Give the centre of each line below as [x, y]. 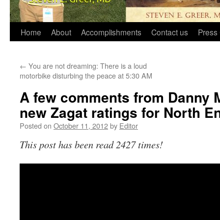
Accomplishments [111, 32]
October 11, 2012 [81, 125]
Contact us [170, 32]
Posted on [36, 125]
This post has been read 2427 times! [91, 144]
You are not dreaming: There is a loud [87, 66]
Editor [129, 125]
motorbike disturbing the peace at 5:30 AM [86, 75]
